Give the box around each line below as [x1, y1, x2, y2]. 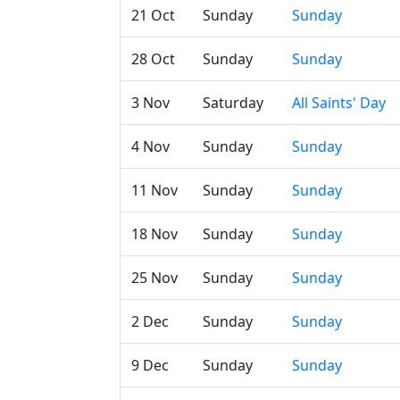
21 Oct [131, 5, 175, 25]
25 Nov [131, 268, 178, 287]
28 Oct [131, 49, 175, 69]
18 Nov [131, 224, 178, 244]
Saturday [203, 93, 263, 112]
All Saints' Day [292, 93, 386, 112]
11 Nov [131, 180, 178, 200]
